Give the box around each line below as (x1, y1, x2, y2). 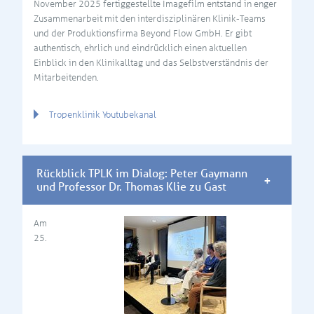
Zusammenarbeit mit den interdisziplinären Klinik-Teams (34, 13, 266, 24)
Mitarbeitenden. (34, 71, 99, 83)
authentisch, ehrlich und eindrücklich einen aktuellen (34, 42, 247, 53)
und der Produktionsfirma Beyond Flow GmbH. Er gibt (34, 27, 252, 39)
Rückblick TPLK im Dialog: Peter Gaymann (36, 166, 247, 180)
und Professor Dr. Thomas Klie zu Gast (36, 179, 226, 193)
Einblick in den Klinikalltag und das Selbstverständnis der (34, 57, 268, 68)
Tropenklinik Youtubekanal (49, 109, 156, 120)
